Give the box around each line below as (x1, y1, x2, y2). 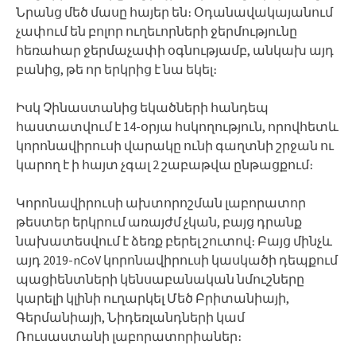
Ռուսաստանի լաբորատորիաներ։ (16, 327, 242, 344)
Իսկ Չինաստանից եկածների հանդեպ (16, 99, 269, 115)
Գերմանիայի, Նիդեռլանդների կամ (16, 308, 245, 325)
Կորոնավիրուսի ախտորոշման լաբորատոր (16, 194, 306, 211)
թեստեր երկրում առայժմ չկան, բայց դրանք (16, 213, 302, 230)
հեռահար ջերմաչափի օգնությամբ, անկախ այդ (16, 41, 334, 58)
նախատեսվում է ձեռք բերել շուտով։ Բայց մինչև (16, 232, 332, 249)
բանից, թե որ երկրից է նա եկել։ (16, 60, 217, 77)
